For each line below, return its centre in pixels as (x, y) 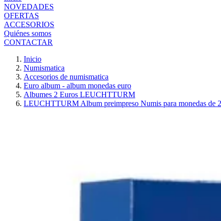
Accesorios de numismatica (66, 77)
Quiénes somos (28, 33)
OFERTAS (21, 16)
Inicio (33, 59)
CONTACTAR (28, 42)
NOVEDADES (29, 7)
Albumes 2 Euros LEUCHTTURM (79, 94)
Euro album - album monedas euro (77, 86)
